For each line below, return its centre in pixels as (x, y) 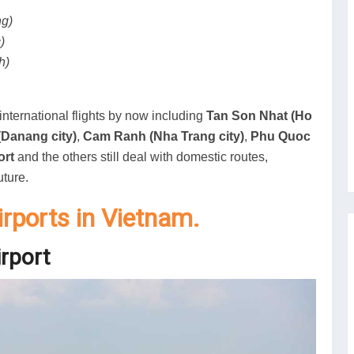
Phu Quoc (281, 137)
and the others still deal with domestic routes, (141, 157)
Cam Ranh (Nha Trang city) (164, 137)
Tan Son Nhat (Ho (259, 116)
